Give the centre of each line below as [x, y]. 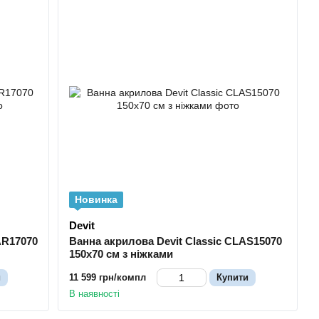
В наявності [95, 293]
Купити [233, 277]
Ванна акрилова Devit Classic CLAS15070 [176, 241]
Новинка [96, 199]
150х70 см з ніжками [121, 253]
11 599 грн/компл [108, 277]
